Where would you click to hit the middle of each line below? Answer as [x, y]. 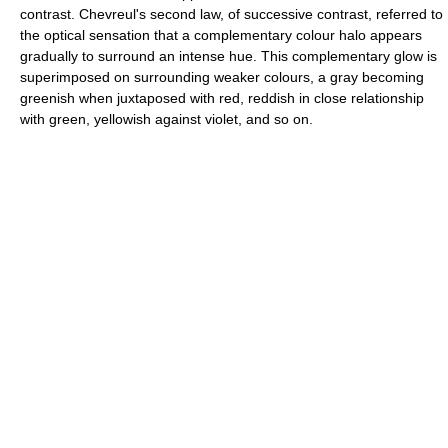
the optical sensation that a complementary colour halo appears [221, 34]
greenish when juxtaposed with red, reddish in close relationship [222, 97]
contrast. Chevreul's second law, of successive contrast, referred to [231, 13]
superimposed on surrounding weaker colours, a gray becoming [222, 76]
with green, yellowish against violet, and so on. [166, 118]
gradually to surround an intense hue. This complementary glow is [228, 55]
